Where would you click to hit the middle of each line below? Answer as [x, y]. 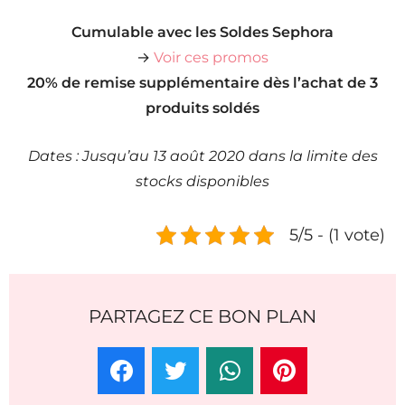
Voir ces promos [211, 58]
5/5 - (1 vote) [337, 235]
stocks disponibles [202, 182]
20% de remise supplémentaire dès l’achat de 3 [202, 83]
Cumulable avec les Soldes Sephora [202, 33]
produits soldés [202, 108]
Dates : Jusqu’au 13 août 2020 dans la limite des [202, 156]
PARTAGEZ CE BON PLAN [202, 317]
